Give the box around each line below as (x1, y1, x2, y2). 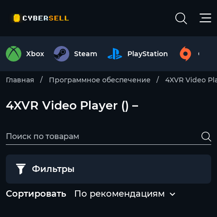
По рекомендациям (74, 188, 165, 199)
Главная (6, 76, 34, 84)
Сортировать (6, 188, 66, 199)
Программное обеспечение (49, 76, 151, 84)
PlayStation (127, 49, 168, 58)
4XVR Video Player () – (6, 98, 138, 112)
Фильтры (32, 164, 75, 174)
